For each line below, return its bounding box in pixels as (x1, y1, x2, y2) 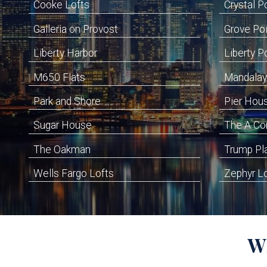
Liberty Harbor (33, 47, 97, 60)
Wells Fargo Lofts (33, 167, 114, 180)
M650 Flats (33, 71, 85, 83)
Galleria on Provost (33, 23, 118, 35)
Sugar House (33, 119, 92, 132)
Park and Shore (33, 95, 101, 107)
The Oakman (33, 143, 91, 156)
